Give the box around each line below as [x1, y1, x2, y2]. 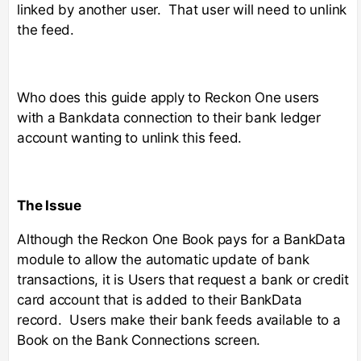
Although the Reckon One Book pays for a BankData [17, 230, 346, 247]
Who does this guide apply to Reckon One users [17, 89, 320, 106]
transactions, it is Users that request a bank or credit [17, 271, 349, 288]
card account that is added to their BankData [17, 291, 302, 308]
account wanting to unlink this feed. [17, 129, 243, 146]
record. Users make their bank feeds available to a [17, 311, 341, 328]
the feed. [17, 21, 75, 38]
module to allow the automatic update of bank [17, 251, 309, 268]
